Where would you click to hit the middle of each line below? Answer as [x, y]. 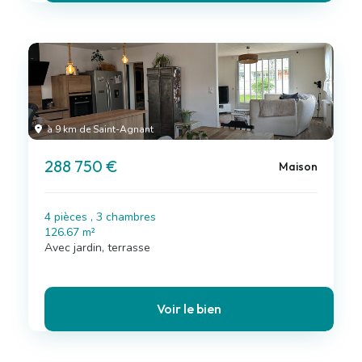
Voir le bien [189, 309]
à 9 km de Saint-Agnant [99, 129]
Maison [298, 166]
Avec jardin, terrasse [97, 248]
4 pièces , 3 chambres [100, 217]
